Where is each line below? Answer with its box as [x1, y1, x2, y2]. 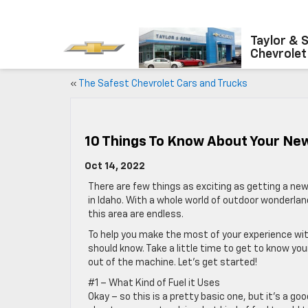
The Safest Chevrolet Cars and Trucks [78, 79, 247, 89]
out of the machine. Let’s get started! [88, 258, 257, 267]
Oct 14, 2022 [85, 162, 145, 171]
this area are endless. [88, 210, 184, 219]
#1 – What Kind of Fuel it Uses [88, 278, 220, 288]
